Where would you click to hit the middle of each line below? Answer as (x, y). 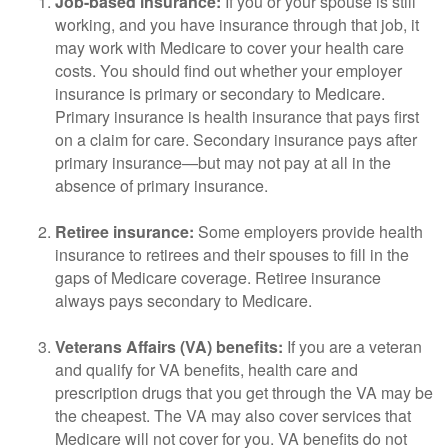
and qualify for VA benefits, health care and (206, 369)
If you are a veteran (352, 346)
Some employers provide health (308, 231)
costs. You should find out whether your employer (228, 70)
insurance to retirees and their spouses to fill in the (232, 254)
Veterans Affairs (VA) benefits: (169, 346)
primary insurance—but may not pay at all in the (223, 162)
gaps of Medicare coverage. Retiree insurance (218, 277)
